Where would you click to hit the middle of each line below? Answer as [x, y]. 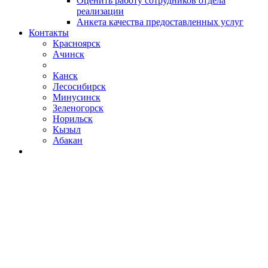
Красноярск [77, 43]
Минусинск [77, 97]
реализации [100, 11]
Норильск [73, 118]
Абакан [68, 140]
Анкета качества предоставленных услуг [160, 22]
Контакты [49, 32]
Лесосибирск [79, 86]
